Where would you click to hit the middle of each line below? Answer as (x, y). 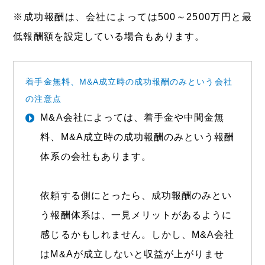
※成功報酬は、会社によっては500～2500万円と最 (132, 17)
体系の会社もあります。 (96, 156)
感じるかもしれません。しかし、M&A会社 (138, 234)
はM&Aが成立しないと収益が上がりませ (132, 254)
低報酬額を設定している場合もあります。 (109, 36)
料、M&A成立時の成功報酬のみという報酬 (138, 137)
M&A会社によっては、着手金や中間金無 (132, 117)
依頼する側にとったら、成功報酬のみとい (136, 195)
